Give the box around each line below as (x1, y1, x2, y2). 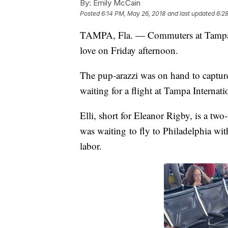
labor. (80, 139, 105, 153)
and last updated (167, 10, 215, 18)
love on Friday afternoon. (80, 44, 178, 57)
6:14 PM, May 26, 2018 (101, 10, 165, 18)
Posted (80, 10, 101, 18)
